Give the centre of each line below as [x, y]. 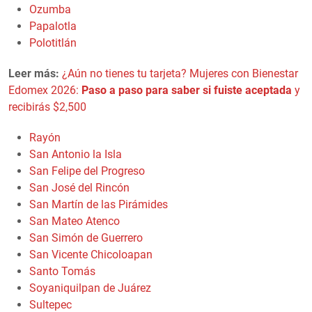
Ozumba [50, 9]
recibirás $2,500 [47, 107]
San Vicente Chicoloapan [91, 254]
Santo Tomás [62, 271]
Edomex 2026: [45, 90]
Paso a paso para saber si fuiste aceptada [187, 90]
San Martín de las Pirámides [99, 204]
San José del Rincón [79, 187]
